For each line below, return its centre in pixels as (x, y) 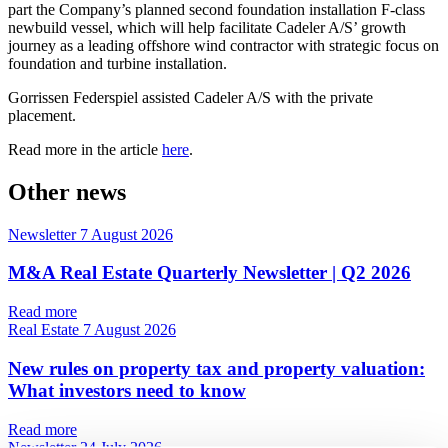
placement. (42, 115)
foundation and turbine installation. (117, 63)
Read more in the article (85, 149)
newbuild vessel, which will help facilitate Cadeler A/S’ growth (207, 27)
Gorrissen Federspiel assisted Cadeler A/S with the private (190, 97)
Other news (67, 191)
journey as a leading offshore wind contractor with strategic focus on (223, 45)
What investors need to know (127, 390)
